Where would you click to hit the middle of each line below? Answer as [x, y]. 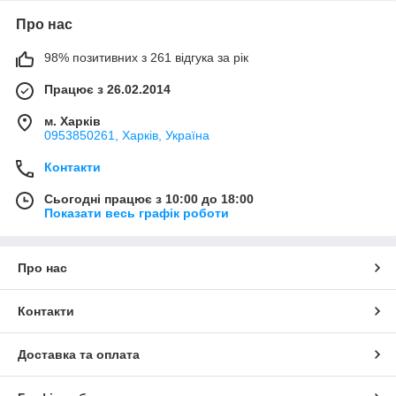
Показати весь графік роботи [137, 213]
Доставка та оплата [79, 354]
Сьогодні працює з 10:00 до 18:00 [149, 198]
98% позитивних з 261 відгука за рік [146, 57]
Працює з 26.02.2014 [107, 89]
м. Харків [72, 121]
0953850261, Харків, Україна [127, 135]
